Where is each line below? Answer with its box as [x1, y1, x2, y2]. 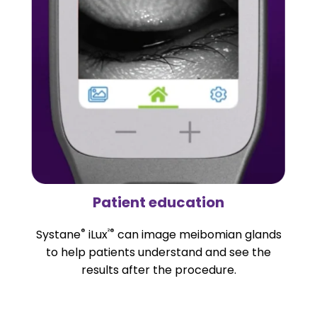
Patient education [93, 192, 224, 212]
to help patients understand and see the [46, 243, 271, 260]
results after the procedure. [81, 261, 236, 278]
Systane [35, 226, 81, 243]
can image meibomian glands [114, 226, 282, 243]
